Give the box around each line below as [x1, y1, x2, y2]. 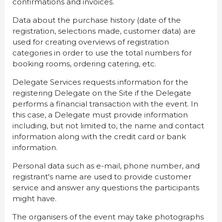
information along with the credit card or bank [12, 132, 186, 142]
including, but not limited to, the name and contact [12, 121, 204, 131]
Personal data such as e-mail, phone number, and [12, 161, 200, 171]
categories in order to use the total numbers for [12, 48, 192, 58]
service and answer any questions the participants [12, 183, 199, 193]
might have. [12, 194, 56, 204]
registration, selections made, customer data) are [12, 26, 196, 36]
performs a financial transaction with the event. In [12, 99, 198, 109]
